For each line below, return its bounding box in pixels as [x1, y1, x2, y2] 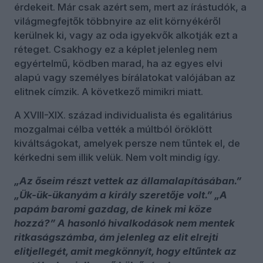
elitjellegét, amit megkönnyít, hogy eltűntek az [14, 245, 237, 257]
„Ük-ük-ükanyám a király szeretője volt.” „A [14, 188, 227, 201]
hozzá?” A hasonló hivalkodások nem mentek [14, 217, 235, 229]
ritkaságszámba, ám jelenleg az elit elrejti [14, 231, 218, 243]
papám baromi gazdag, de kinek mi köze [14, 203, 212, 215]
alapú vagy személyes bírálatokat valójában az [14, 71, 235, 83]
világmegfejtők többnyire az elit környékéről [14, 15, 221, 27]
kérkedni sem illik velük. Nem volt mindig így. [14, 151, 220, 163]
